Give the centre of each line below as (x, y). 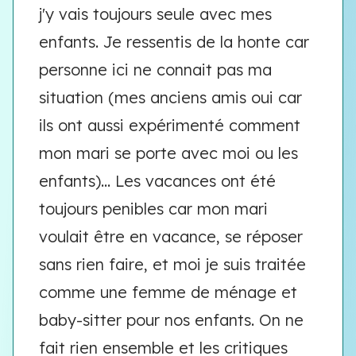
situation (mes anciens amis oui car (170, 97)
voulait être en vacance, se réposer (171, 236)
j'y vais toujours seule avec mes (155, 14)
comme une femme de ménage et (168, 292)
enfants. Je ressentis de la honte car (174, 42)
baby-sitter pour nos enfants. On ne (171, 320)
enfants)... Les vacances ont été (157, 181)
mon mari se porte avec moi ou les (168, 153)
